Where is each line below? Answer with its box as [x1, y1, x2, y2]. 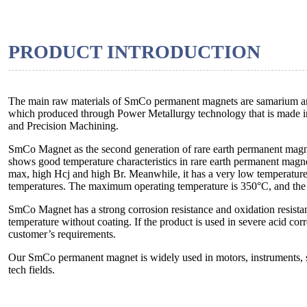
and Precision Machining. [8, 120, 119, 132]
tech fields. [8, 264, 56, 276]
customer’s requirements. [8, 228, 116, 241]
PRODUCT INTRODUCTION [8, 41, 261, 63]
